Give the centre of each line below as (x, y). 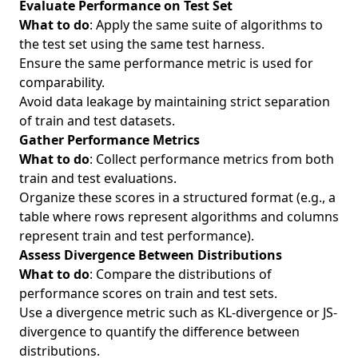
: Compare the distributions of (181, 274)
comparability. (62, 82)
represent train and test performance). (137, 236)
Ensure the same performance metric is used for (166, 63)
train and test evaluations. (98, 178)
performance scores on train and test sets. (148, 293)
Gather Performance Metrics (109, 140)
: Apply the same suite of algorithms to (206, 25)
